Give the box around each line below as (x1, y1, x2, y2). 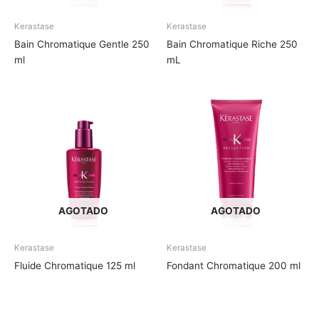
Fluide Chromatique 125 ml (14, 259, 135, 271)
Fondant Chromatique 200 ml (167, 259, 300, 271)
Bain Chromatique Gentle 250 (14, 38, 150, 51)
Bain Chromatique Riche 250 (167, 38, 298, 51)
